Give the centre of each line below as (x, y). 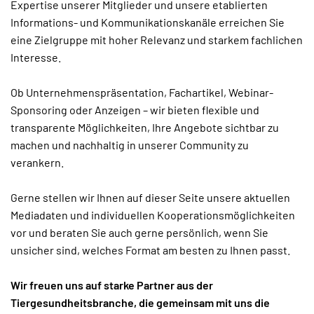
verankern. (37, 162)
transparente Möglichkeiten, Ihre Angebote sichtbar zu (145, 127)
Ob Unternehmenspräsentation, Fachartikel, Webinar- (142, 92)
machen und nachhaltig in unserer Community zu (130, 145)
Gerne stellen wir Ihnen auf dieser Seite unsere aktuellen (150, 197)
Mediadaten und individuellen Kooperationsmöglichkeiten (153, 215)
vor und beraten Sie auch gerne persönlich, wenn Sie (139, 232)
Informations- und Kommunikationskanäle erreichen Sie (148, 22)
